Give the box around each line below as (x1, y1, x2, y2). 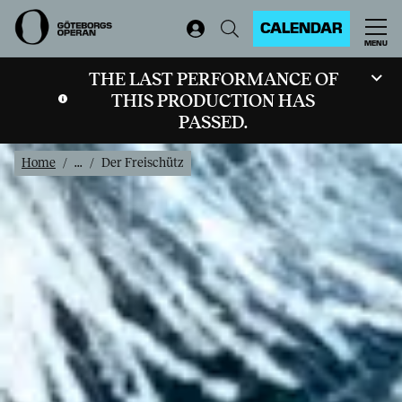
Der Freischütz (101, 156, 184, 170)
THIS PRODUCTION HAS (111, 91, 316, 110)
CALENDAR (260, 18, 343, 38)
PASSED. (179, 112, 249, 132)
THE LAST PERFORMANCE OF (88, 69, 338, 89)
